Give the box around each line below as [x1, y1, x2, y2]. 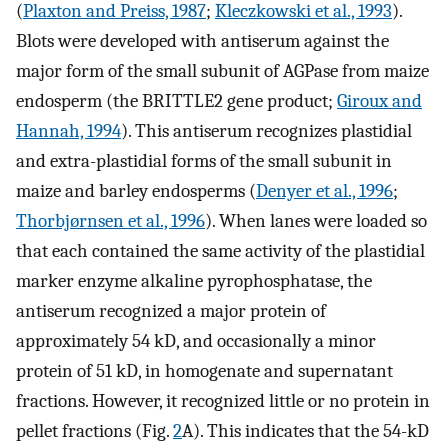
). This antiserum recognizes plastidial [121, 120, 412, 143]
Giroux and [337, 90, 422, 113]
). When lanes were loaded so [205, 210, 427, 233]
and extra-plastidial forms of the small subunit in [16, 150, 392, 173]
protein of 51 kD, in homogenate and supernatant [16, 360, 393, 383]
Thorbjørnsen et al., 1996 [16, 210, 205, 233]
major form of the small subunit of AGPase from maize [16, 60, 429, 83]
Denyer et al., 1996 [256, 180, 393, 203]
